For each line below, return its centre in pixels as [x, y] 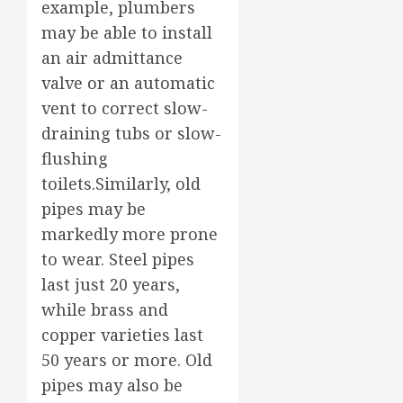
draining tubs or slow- [131, 133]
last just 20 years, [111, 284]
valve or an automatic [128, 82]
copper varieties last [122, 334]
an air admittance [112, 57]
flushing [75, 158]
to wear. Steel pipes [118, 259]
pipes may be [94, 208]
